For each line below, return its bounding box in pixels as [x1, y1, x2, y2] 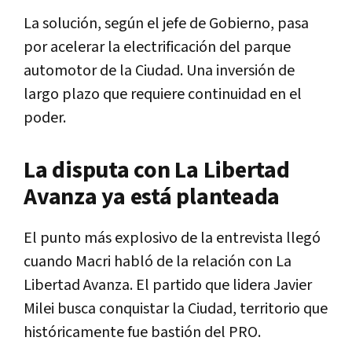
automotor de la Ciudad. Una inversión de [24, 60, 295, 81]
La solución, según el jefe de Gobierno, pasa [24, 13, 309, 34]
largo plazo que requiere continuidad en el [24, 83, 302, 104]
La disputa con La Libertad [24, 154, 290, 186]
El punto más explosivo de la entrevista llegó [24, 227, 321, 248]
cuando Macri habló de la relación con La [24, 251, 291, 272]
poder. [24, 107, 66, 128]
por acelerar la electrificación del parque [24, 36, 291, 57]
